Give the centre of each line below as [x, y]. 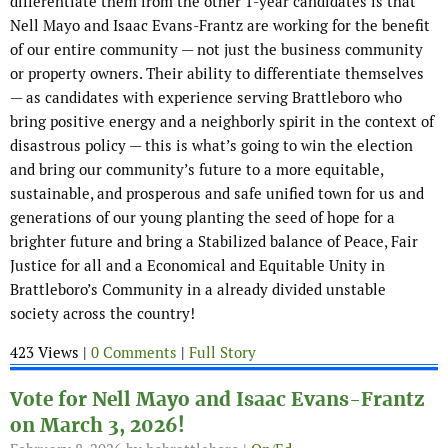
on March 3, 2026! [97, 426]
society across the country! [102, 314]
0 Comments [134, 353]
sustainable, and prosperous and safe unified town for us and [217, 194]
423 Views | [50, 353]
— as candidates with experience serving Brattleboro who [206, 98]
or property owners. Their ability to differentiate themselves [217, 74]
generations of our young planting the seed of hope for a [202, 218]
